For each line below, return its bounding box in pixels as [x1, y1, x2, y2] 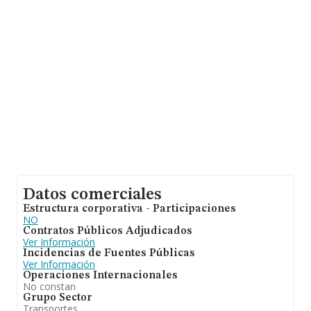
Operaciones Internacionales [23, 270, 178, 281]
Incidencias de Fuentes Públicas [23, 248, 195, 259]
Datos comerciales [23, 187, 162, 203]
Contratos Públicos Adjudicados [23, 226, 192, 237]
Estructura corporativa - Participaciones [23, 203, 236, 215]
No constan [23, 280, 76, 293]
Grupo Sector [23, 292, 92, 303]
